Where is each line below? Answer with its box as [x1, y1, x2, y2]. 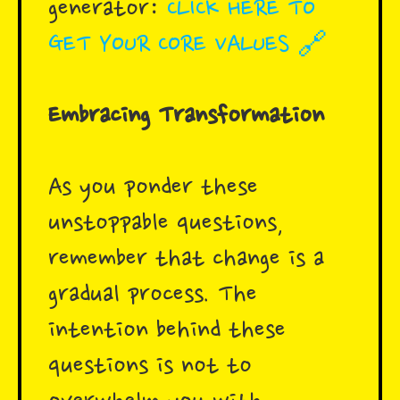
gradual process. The [48, 280, 257, 312]
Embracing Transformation [48, 102, 324, 133]
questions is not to [48, 352, 252, 383]
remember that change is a [48, 245, 324, 276]
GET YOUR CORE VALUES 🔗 [48, 30, 328, 62]
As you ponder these [48, 173, 258, 204]
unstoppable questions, [48, 209, 284, 240]
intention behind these [48, 316, 286, 347]
